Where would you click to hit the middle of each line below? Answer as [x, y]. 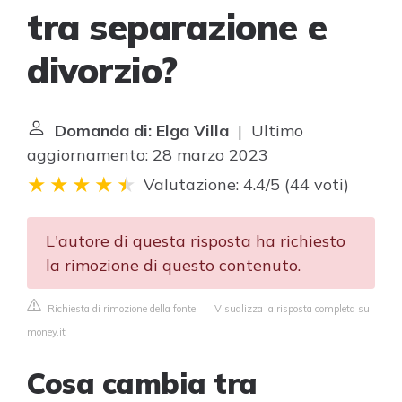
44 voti [317, 184]
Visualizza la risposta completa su [292, 309]
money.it [46, 332]
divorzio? [102, 70]
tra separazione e [177, 27]
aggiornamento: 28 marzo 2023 [148, 155]
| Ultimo [266, 131]
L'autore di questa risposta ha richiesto [196, 241]
